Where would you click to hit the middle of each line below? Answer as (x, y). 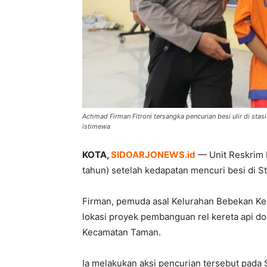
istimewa (96, 127)
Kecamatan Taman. (122, 232)
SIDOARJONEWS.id (153, 155)
